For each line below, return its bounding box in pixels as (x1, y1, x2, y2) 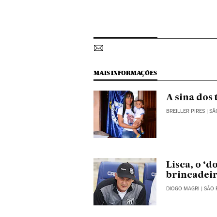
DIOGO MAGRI (166, 186, 200, 192)
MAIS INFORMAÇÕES (93, 69, 157, 77)
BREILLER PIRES (166, 108, 205, 115)
